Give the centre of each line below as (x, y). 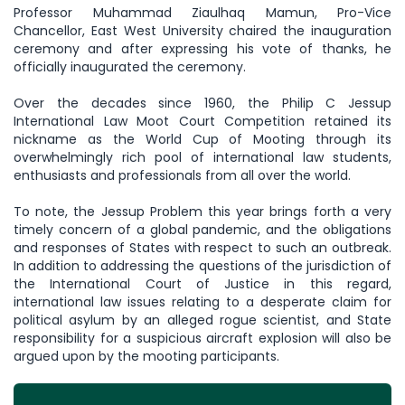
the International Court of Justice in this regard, (202, 284)
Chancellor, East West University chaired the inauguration (202, 31)
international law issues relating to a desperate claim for (202, 302)
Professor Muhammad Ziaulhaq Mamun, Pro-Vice (202, 13)
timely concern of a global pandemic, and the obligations (202, 230)
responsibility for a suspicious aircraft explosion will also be (202, 339)
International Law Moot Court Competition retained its (202, 122)
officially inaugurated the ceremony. (138, 67)
